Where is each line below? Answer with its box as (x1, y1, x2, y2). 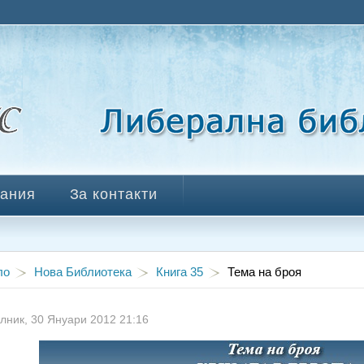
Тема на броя (227, 264, 301, 279)
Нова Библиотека (34, 264, 132, 279)
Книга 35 (156, 264, 203, 279)
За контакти (69, 184, 158, 202)
